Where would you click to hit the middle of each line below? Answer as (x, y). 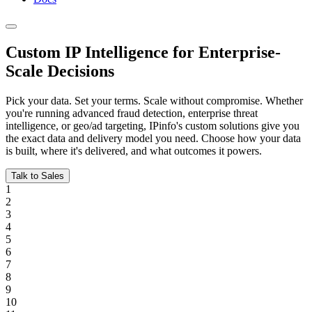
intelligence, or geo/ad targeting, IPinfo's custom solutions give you (153, 125)
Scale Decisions (60, 71)
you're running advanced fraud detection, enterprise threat (132, 113)
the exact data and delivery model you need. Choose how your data (153, 138)
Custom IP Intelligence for (102, 52)
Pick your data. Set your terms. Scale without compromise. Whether (154, 100)
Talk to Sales (38, 175)
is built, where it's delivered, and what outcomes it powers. (134, 150)
